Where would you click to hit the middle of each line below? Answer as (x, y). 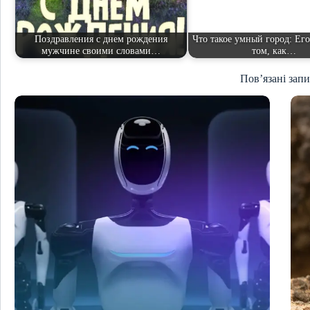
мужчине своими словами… (101, 51)
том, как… (274, 51)
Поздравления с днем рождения (101, 39)
